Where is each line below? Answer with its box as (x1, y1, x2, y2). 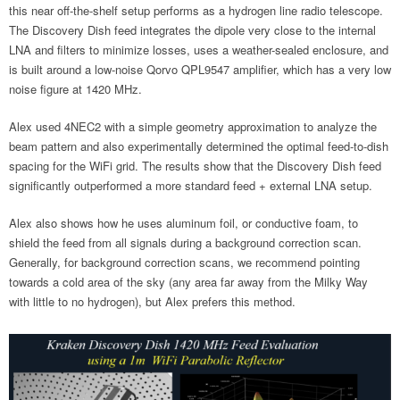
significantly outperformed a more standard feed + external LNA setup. (9, 177, 372, 194)
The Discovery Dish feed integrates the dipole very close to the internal (9, 21, 376, 38)
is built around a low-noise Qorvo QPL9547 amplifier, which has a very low (9, 61, 391, 78)
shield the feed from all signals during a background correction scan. (9, 234, 362, 251)
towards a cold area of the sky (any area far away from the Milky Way (9, 273, 368, 290)
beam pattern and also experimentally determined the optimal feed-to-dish (9, 137, 388, 154)
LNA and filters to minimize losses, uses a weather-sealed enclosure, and (9, 41, 388, 58)
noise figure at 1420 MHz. (9, 80, 142, 97)
